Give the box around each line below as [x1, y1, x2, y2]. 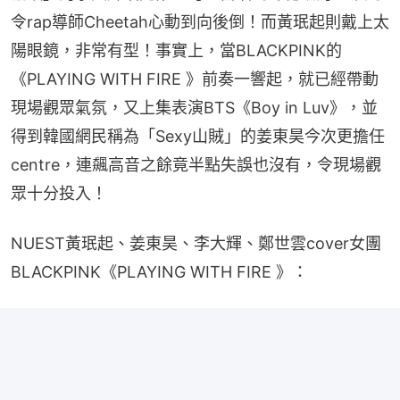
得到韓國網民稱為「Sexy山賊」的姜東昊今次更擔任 [11, 126, 385, 146]
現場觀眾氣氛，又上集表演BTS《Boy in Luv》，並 [11, 97, 378, 117]
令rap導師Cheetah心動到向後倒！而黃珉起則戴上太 [11, 12, 389, 31]
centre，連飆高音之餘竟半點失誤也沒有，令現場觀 [11, 154, 381, 174]
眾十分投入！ [11, 183, 107, 203]
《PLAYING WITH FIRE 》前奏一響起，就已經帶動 [11, 69, 379, 88]
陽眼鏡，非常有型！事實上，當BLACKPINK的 [11, 40, 342, 60]
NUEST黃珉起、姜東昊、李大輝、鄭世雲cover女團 [11, 233, 381, 253]
